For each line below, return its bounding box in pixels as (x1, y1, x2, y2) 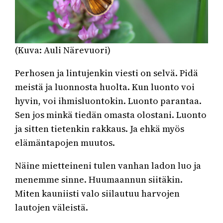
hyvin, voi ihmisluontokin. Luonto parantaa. (15, 94, 202, 107)
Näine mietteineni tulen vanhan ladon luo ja (15, 159, 202, 172)
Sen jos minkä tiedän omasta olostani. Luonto (15, 108, 207, 121)
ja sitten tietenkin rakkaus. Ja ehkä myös (15, 122, 185, 135)
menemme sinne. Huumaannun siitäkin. (15, 173, 183, 186)
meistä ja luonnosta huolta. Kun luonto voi (15, 80, 195, 93)
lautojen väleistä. (15, 201, 89, 214)
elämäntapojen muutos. (15, 136, 115, 149)
